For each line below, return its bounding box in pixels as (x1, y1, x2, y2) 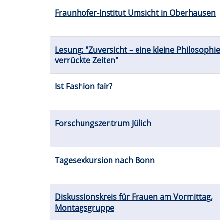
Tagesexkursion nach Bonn (55, 155, 155, 166)
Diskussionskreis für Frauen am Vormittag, (55, 192, 213, 203)
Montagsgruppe (55, 202, 114, 214)
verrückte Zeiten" (55, 55, 118, 66)
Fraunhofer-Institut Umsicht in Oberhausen (55, 7, 216, 19)
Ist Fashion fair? (55, 81, 112, 92)
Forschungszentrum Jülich (55, 118, 151, 129)
